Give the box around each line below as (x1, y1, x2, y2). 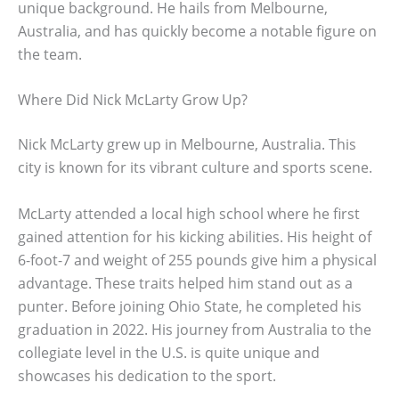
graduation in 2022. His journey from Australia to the (18, 319, 371, 339)
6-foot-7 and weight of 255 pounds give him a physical (18, 249, 377, 270)
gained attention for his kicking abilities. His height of (18, 226, 371, 247)
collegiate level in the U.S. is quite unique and (18, 342, 320, 362)
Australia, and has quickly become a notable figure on (18, 20, 377, 41)
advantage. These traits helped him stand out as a (18, 273, 353, 293)
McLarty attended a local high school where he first (18, 203, 360, 224)
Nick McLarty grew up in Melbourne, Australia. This (18, 134, 356, 155)
